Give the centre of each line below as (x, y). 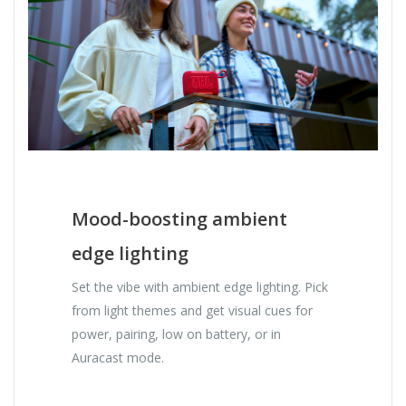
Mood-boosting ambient (180, 218)
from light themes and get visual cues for (193, 310)
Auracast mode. (118, 357)
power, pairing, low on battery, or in (177, 333)
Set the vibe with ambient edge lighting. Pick (200, 286)
